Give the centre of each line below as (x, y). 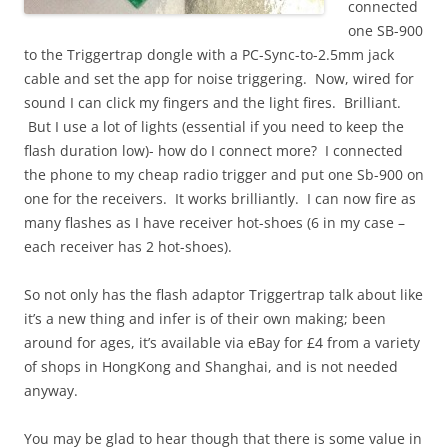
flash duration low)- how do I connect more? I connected (213, 150)
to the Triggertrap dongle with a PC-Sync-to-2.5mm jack (209, 54)
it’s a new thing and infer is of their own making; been (205, 318)
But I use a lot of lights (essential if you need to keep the (214, 126)
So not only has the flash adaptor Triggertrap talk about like (223, 294)
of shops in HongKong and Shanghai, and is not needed (211, 366)
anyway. (51, 390)
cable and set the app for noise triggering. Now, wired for (219, 78)
